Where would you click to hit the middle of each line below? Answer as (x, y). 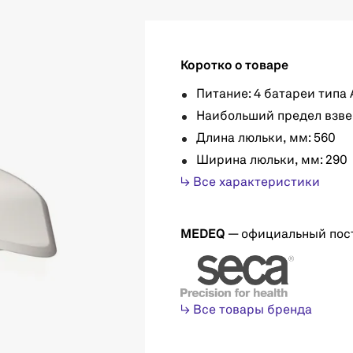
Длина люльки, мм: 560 (266, 139)
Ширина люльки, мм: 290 (271, 161)
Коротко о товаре (234, 66)
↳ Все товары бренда (246, 310)
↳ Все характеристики (250, 183)
